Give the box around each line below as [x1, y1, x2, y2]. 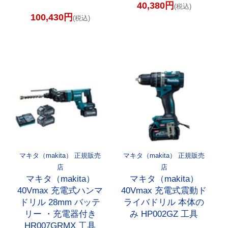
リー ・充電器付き [24, 209, 96, 219]
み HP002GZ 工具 [130, 209, 198, 219]
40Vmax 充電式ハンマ [17, 185, 103, 195]
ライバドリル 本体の [124, 197, 205, 207]
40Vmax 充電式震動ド [121, 185, 207, 195]
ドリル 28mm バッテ [20, 197, 101, 207]
